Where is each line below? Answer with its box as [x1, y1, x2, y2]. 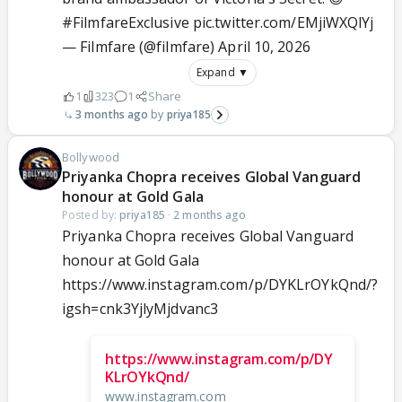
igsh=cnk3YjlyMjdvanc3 [62, 299, 219, 319]
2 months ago [173, 207, 247, 223]
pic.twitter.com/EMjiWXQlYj [192, 13, 374, 33]
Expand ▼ [197, 65, 249, 81]
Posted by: [62, 207, 120, 223]
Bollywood [62, 149, 119, 166]
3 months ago [75, 107, 149, 123]
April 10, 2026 [218, 37, 310, 57]
